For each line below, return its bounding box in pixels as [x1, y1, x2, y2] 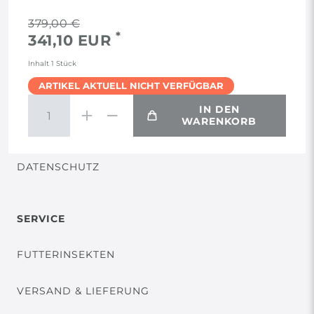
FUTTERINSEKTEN [17, 248, 115, 261]
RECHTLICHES [17, 15, 95, 29]
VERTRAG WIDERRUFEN [34, 124, 168, 137]
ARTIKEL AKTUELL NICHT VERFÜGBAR [39, 80, 224, 92]
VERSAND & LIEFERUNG [17, 285, 149, 298]
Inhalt [28, 60, 51, 68]
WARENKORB [182, 115, 257, 128]
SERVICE [17, 212, 65, 226]
